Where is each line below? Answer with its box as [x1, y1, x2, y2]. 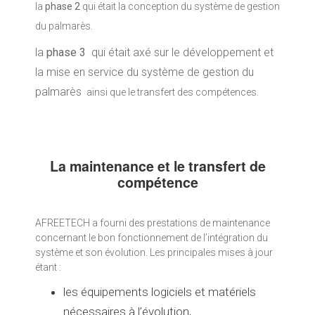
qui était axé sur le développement [86, 45, 264, 59]
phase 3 [46, 45, 86, 59]
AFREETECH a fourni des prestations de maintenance [35, 217, 270, 229]
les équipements [63, 284, 151, 299]
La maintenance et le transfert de [49, 155, 266, 176]
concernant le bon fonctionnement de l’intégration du [35, 231, 268, 243]
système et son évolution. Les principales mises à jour [35, 246, 273, 258]
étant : [35, 261, 61, 273]
